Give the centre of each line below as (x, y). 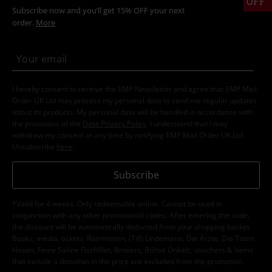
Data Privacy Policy (114, 124)
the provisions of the (47, 124)
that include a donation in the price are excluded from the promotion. (128, 262)
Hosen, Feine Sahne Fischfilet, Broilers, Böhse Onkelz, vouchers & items (133, 250)
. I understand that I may (187, 124)
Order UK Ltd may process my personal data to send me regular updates (134, 101)
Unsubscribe (34, 147)
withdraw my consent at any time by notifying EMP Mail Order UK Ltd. (128, 135)
